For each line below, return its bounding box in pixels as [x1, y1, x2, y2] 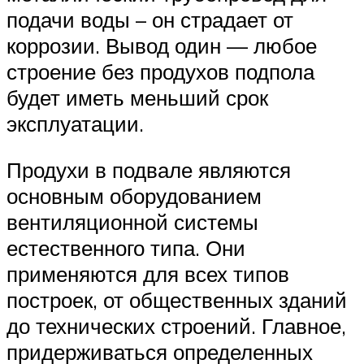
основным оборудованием [6, 183, 262, 210]
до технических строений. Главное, [6, 313, 346, 340]
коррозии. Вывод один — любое [6, 32, 317, 58]
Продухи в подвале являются [6, 157, 291, 184]
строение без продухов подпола [6, 58, 314, 84]
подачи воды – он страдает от [6, 6, 293, 32]
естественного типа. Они [6, 235, 245, 262]
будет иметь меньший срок [6, 84, 268, 110]
